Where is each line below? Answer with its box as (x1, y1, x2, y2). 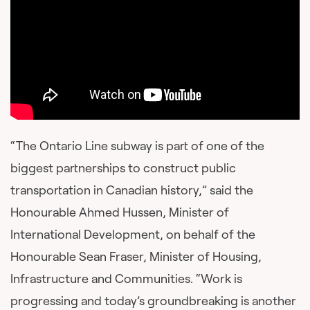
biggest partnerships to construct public (10, 159, 236, 176)
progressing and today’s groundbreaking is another (10, 292, 296, 309)
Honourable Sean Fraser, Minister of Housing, (10, 248, 262, 264)
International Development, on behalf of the (10, 226, 255, 242)
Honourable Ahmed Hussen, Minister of (10, 203, 229, 220)
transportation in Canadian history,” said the (10, 181, 253, 198)
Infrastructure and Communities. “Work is (10, 270, 242, 286)
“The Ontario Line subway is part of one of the (10, 137, 264, 154)
